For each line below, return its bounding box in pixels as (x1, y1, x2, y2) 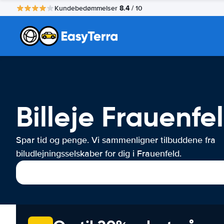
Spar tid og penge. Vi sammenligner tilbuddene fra (16, 134, 215, 145)
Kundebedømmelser (54, 3, 119, 12)
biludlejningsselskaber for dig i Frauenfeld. (16, 148, 181, 159)
